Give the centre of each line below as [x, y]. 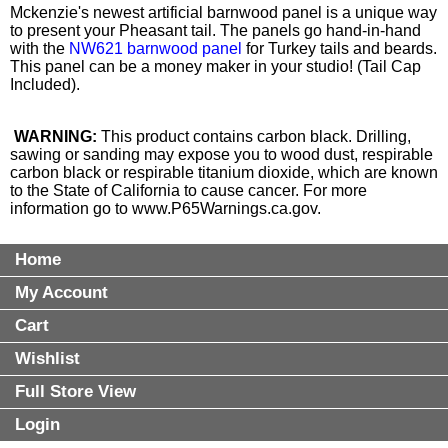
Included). [45, 84]
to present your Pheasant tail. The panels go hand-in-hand [215, 30]
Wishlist [47, 358]
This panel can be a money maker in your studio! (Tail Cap [215, 66]
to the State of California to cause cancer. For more [188, 190]
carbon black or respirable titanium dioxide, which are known [224, 172]
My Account [61, 292]
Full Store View [75, 391]
